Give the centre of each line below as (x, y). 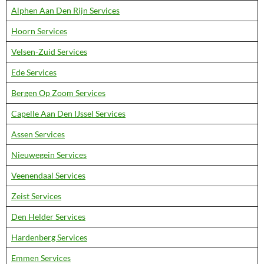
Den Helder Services (48, 217)
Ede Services (34, 72)
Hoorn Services (39, 31)
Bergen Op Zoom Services (58, 93)
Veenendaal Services (48, 175)
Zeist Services (36, 196)
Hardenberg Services (49, 237)
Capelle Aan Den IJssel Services (68, 113)
